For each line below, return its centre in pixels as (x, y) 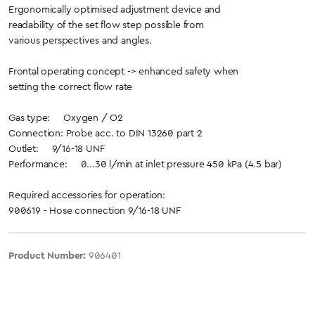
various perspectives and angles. (80, 40)
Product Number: (49, 255)
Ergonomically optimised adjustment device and (115, 9)
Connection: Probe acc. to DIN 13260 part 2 (105, 133)
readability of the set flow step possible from (106, 25)
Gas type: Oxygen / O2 (66, 117)
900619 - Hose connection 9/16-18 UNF (95, 210)
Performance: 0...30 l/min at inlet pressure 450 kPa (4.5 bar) (145, 164)
